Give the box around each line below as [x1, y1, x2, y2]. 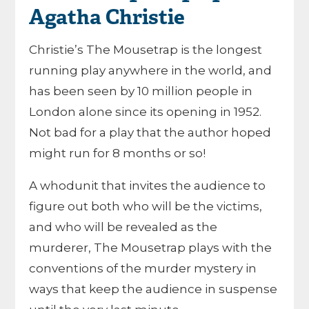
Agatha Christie [29, 6, 186, 32]
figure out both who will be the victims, [29, 199, 263, 213]
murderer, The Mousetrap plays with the [29, 241, 272, 255]
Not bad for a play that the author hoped [29, 126, 272, 139]
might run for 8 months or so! [29, 146, 206, 160]
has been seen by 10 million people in [29, 84, 253, 98]
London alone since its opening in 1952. [29, 105, 262, 119]
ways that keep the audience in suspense [29, 282, 278, 296]
